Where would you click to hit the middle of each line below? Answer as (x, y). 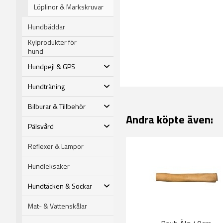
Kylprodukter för (52, 42)
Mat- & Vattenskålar (57, 206)
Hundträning (46, 86)
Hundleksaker (49, 166)
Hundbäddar (47, 26)
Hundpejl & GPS (52, 66)
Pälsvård (41, 126)
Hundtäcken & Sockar (60, 186)
